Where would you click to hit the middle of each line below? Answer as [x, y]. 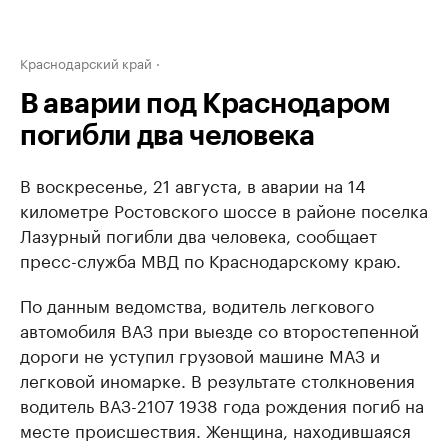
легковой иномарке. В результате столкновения [217, 379]
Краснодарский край [86, 62]
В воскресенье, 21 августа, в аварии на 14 [193, 184]
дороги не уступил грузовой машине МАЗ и [200, 354]
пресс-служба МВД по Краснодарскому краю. [210, 259]
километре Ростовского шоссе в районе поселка [224, 209]
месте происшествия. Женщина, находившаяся [215, 429]
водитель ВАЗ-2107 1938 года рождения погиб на [222, 404]
